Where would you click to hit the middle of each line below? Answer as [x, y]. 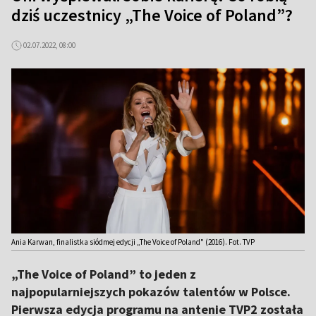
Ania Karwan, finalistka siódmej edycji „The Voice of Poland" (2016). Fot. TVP [133, 242]
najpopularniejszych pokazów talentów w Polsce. [151, 292]
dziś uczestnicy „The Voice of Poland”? [152, 15]
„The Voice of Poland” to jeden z [104, 274]
